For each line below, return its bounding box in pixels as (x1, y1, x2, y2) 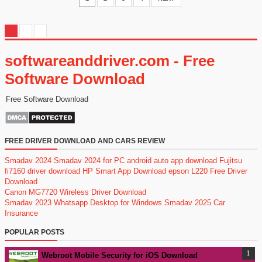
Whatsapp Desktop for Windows (54, 198, 162, 207)
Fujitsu (219, 156, 242, 165)
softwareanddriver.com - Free (5, 51, 215, 70)
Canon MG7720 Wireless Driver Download (5, 187, 146, 196)
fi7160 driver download (5, 166, 80, 175)
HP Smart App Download (82, 166, 166, 175)
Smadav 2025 (164, 198, 211, 207)
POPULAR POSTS (5, 227, 64, 236)
